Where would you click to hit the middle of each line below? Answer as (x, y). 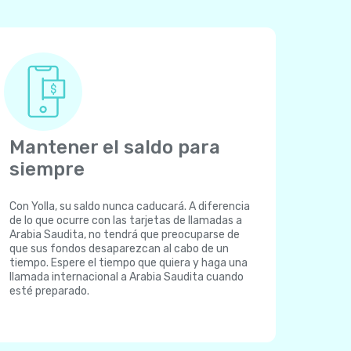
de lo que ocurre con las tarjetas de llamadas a (126, 221)
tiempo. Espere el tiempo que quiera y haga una (128, 263)
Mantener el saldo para (115, 147)
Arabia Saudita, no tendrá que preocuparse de (125, 235)
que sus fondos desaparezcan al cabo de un (119, 249)
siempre (47, 169)
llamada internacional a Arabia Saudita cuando (127, 277)
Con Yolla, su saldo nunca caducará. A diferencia (130, 206)
